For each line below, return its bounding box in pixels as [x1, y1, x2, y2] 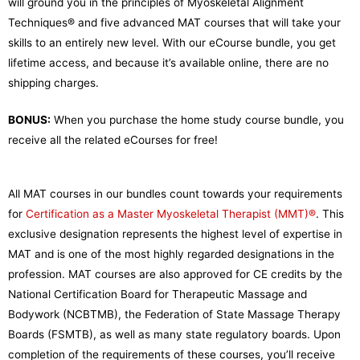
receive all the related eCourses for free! [8, 133, 218, 147]
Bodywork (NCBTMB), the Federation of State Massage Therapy [8, 308, 341, 321]
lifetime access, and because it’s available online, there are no [8, 55, 329, 69]
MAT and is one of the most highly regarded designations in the [8, 247, 334, 261]
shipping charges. [8, 76, 99, 89]
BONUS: [8, 113, 51, 127]
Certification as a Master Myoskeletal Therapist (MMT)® [26, 207, 316, 221]
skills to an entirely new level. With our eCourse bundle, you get [8, 35, 336, 49]
